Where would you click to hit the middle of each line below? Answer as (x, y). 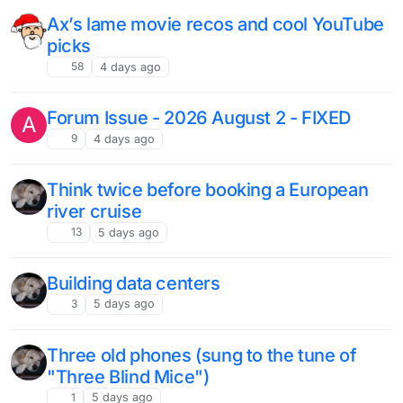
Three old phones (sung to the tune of (202, 355)
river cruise (94, 212)
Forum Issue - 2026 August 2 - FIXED (199, 118)
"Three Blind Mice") (128, 376)
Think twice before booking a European (208, 190)
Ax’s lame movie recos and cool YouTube (215, 25)
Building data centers (134, 283)
